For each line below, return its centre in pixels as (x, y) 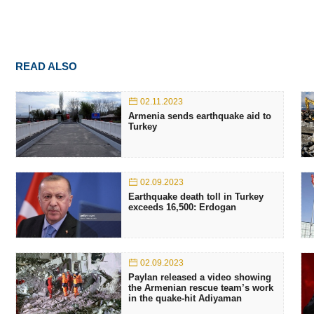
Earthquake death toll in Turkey (196, 197)
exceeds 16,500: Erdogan (182, 207)
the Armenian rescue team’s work (201, 288)
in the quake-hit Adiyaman (185, 298)
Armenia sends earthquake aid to (200, 116)
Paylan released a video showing (200, 277)
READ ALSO (46, 66)
